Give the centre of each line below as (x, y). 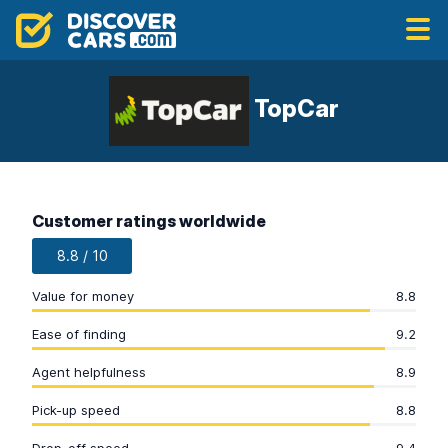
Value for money (83, 296)
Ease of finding (79, 334)
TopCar (294, 109)
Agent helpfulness (89, 372)
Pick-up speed (76, 410)
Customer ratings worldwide (149, 221)
